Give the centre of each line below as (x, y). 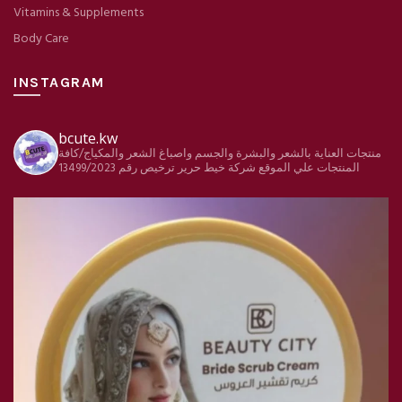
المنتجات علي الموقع (309, 169)
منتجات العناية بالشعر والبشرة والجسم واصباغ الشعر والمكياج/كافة (220, 154)
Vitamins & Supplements (79, 13)
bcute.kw (88, 139)
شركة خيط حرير (218, 169)
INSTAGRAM (59, 83)
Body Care (41, 39)
